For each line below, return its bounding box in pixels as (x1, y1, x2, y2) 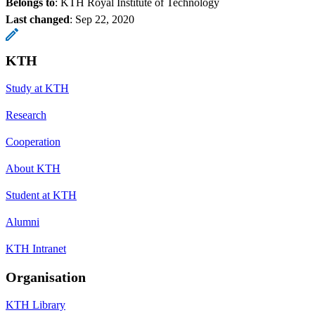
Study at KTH (6, 82, 69, 94)
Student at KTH (6, 188, 77, 201)
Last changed (6, 13, 70, 25)
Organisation (6, 269, 86, 285)
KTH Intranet (6, 242, 66, 255)
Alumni (6, 215, 39, 228)
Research (6, 108, 46, 121)
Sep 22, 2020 (75, 13, 134, 25)
